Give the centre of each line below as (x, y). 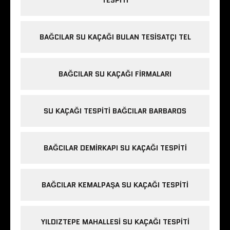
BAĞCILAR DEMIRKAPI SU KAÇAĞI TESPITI (115, 148)
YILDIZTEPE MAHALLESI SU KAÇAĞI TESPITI (115, 222)
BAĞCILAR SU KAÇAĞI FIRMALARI (115, 74)
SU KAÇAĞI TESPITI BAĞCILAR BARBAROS (115, 111)
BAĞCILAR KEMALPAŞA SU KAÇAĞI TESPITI (115, 185)
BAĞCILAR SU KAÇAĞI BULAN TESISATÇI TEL (115, 37)
